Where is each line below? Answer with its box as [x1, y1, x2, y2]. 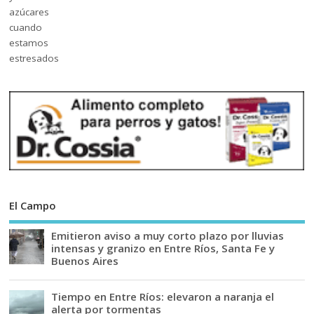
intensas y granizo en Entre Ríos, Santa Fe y [51, 240, 275, 255]
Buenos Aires [51, 253, 119, 268]
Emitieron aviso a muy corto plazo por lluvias [51, 228, 285, 243]
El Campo [9, 198, 57, 213]
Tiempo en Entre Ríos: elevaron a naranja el [51, 289, 275, 303]
